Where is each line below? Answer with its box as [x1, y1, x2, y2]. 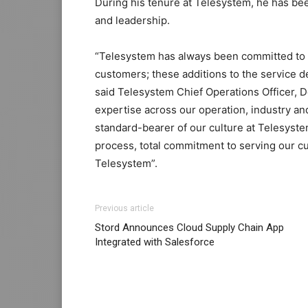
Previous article [95, 203, 154, 214]
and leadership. [95, 14, 170, 27]
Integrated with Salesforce [95, 236, 214, 249]
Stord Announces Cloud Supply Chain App [95, 221, 284, 234]
